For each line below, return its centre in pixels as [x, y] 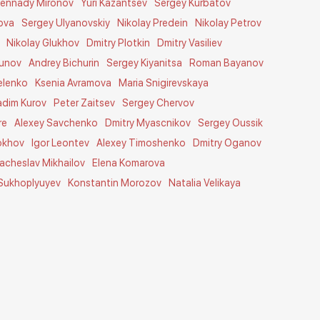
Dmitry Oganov [227, 143]
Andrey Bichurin [64, 63]
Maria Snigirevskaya [164, 83]
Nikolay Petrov [229, 23]
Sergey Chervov [159, 103]
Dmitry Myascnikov [148, 123]
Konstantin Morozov [115, 183]
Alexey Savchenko [56, 123]
